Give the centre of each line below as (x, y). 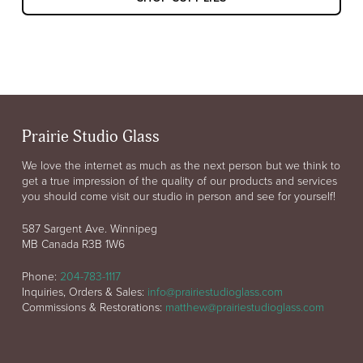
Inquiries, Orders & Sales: (84, 292)
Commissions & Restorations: (93, 307)
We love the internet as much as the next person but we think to (181, 165)
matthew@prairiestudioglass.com (244, 307)
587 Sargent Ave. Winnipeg (89, 228)
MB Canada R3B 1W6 (73, 244)
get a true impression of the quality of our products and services (179, 181)
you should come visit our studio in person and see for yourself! (178, 196)
